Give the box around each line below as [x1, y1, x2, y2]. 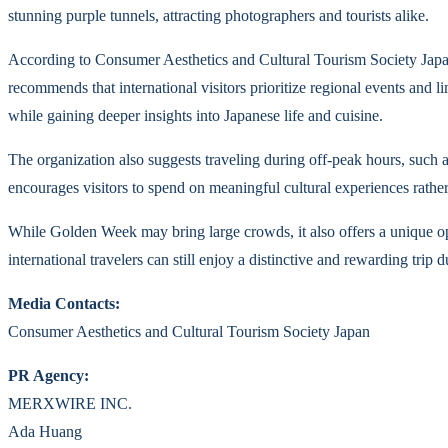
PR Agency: [8, 367, 89, 385]
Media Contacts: [8, 295, 120, 313]
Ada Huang [8, 423, 82, 441]
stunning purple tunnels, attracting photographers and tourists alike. [8, 7, 429, 25]
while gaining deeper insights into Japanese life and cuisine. [8, 107, 383, 125]
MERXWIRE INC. [8, 395, 132, 413]
